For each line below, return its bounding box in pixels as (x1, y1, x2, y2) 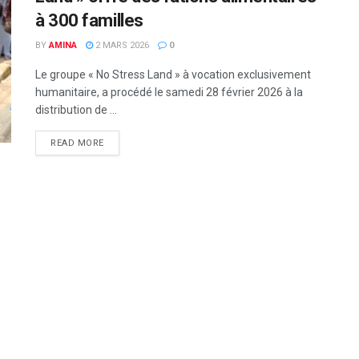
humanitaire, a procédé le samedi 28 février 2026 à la (35, 86, 303, 99)
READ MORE (50, 138, 104, 148)
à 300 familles (35, 10, 147, 30)
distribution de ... (35, 103, 117, 116)
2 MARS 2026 (93, 40, 149, 50)
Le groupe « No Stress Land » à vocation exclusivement (35, 68, 311, 81)
